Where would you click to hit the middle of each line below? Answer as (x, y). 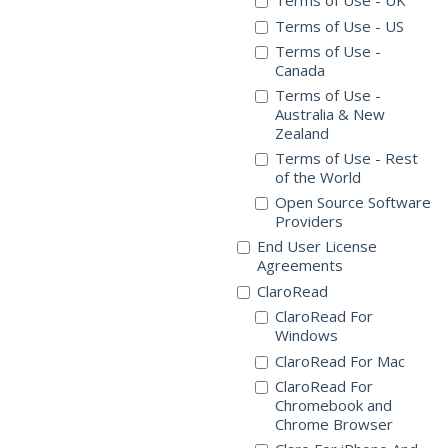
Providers (309, 221)
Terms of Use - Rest (346, 158)
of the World (318, 177)
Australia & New (330, 114)
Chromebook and (333, 405)
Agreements (300, 265)
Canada (300, 70)
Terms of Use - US (339, 26)
